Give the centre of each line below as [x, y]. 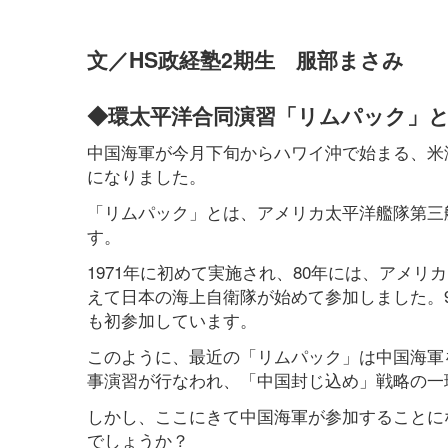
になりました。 [146, 176]
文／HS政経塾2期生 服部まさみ [245, 60]
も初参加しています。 [172, 320]
